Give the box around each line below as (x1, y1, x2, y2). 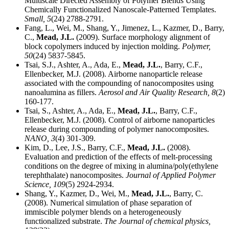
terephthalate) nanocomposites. (25, 171, 126, 180)
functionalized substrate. (25, 217, 104, 226)
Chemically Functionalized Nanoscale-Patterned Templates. (25, 5, 216, 14)
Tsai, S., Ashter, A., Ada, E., (25, 106, 118, 116)
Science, (25, 180, 53, 189)
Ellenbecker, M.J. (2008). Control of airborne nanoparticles (25, 116, 215, 125)
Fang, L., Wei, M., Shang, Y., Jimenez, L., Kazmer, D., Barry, (25, 24, 224, 33)
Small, (25, 14, 47, 24)
